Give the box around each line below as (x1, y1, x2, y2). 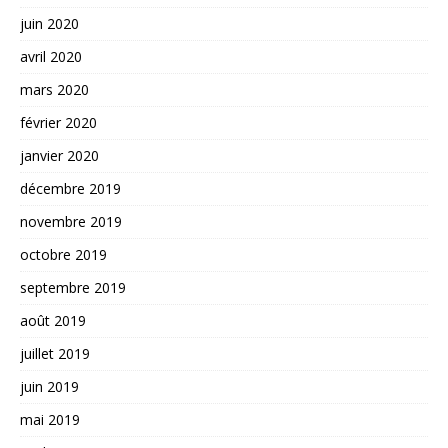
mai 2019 (20, 409, 80, 429)
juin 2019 (20, 376, 79, 396)
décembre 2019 (20, 178, 121, 198)
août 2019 (20, 310, 86, 330)
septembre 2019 (20, 277, 126, 297)
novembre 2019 (20, 211, 122, 231)
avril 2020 (20, 46, 82, 66)
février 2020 (20, 112, 97, 132)
